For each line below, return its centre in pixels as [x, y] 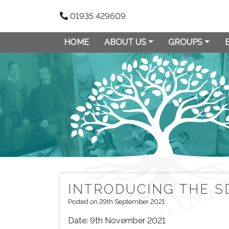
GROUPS [186, 42]
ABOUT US [125, 42]
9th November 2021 [128, 221]
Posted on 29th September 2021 [116, 202]
